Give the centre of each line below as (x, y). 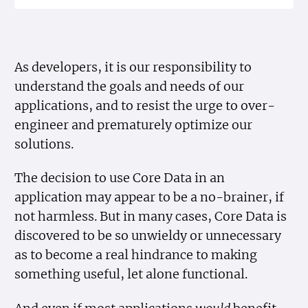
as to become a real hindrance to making (136, 255)
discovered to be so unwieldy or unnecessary (148, 236)
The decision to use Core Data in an (120, 178)
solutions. (44, 145)
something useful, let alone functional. (131, 275)
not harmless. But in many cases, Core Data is (151, 217)
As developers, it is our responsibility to (133, 68)
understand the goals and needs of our (130, 87)
